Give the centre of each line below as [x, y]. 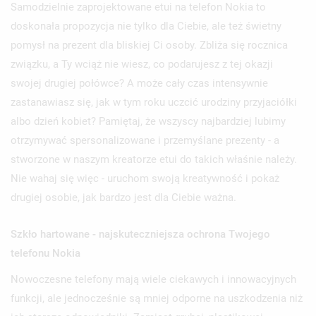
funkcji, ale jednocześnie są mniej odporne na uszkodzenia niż [157, 298]
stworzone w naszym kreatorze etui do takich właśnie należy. [154, 159]
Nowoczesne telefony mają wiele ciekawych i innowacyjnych [153, 279]
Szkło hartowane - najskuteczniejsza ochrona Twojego [140, 234]
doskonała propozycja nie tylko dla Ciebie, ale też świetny [146, 26]
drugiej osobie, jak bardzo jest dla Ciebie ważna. [123, 197]
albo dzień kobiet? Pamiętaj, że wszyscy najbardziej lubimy [148, 121]
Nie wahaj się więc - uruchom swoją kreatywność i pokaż [145, 178]
